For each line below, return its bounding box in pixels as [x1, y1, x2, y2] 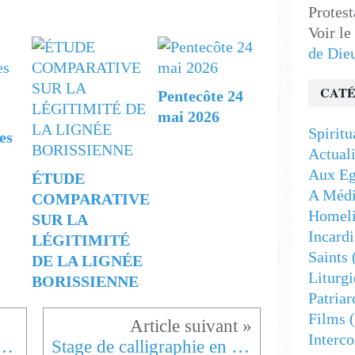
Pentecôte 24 [157, 86, 243, 105]
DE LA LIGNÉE [31, 251, 143, 269]
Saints [308, 248, 348, 265]
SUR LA [31, 210, 87, 228]
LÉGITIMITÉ [31, 231, 130, 249]
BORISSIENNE [31, 272, 139, 290]
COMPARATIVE [31, 189, 150, 208]
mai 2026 [157, 107, 219, 125]
